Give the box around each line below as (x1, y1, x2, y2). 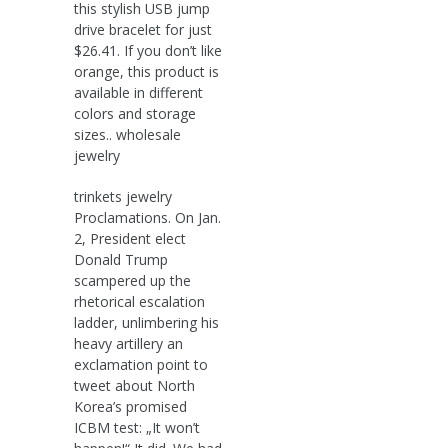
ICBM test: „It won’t (74, 417, 200, 437)
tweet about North (74, 375, 195, 395)
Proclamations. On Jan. (74, 207, 221, 227)
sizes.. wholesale (74, 124, 181, 144)
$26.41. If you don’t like (74, 40, 222, 60)
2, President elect (74, 228, 186, 248)
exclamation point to (74, 354, 208, 374)
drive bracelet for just (74, 19, 212, 39)
